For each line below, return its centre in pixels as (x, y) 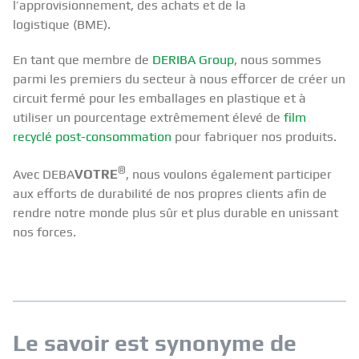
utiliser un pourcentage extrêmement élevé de (148, 118)
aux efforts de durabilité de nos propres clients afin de (170, 194)
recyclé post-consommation (92, 137)
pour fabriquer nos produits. (254, 137)
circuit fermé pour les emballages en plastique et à (159, 99)
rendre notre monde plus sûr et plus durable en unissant (175, 213)
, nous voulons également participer (229, 175)
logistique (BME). (62, 25)
